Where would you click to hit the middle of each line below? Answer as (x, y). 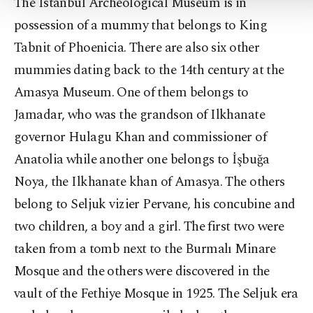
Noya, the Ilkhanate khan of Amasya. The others (150, 182)
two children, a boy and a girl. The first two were (149, 227)
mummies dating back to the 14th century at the (149, 70)
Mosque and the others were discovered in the (142, 271)
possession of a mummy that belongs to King (141, 26)
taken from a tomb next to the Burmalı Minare (145, 249)
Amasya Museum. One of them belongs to (131, 93)
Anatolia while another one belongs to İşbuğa (142, 160)
